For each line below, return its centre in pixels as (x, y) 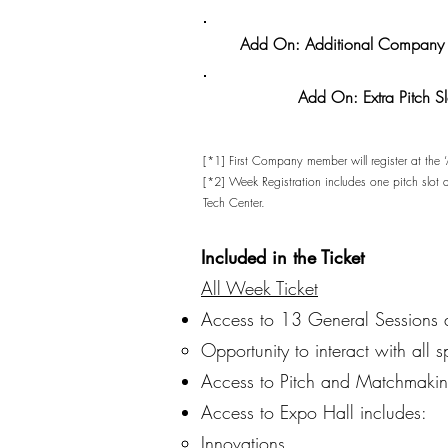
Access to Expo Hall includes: (314, 412)
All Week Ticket (259, 288)
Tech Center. (234, 202)
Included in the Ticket (282, 257)
